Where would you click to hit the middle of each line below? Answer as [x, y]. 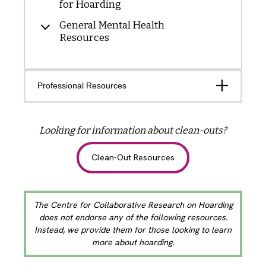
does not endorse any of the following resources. [133, 217]
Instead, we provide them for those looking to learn [133, 229]
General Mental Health [112, 26]
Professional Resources [82, 86]
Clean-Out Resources [133, 158]
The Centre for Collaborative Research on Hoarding [133, 205]
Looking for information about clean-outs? [133, 131]
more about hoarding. [133, 242]
